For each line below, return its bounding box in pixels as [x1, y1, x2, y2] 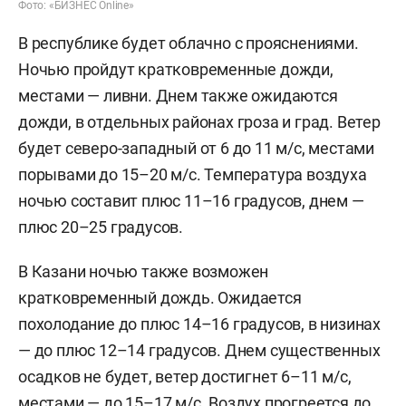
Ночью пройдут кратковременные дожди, [18, 60, 333, 80]
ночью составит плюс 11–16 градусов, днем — [18, 191, 364, 211]
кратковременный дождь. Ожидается [18, 288, 302, 308]
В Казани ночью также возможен [18, 262, 269, 282]
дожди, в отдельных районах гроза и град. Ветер [18, 112, 381, 132]
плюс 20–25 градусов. [18, 217, 184, 237]
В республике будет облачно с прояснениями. [18, 34, 359, 53]
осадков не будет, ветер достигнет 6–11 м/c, [18, 367, 352, 387]
